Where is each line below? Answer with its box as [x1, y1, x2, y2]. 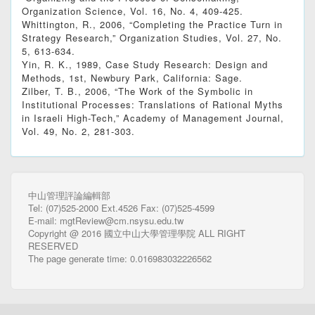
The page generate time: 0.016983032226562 [28, 252, 212, 266]
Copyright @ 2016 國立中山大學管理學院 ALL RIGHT [28, 226, 245, 240]
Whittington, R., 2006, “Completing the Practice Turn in [22, 18, 283, 32]
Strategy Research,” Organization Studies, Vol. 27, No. [22, 31, 282, 45]
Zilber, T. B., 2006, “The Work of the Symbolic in [22, 84, 253, 98]
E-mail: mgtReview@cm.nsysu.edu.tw [28, 214, 184, 228]
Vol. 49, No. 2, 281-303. [22, 124, 135, 139]
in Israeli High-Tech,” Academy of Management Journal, [22, 111, 284, 125]
